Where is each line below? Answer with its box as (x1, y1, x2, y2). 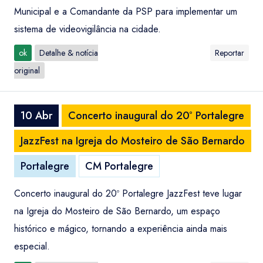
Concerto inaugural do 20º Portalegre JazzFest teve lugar (14, 187, 242, 200)
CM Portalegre (85, 159, 153, 174)
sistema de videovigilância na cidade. (14, 22, 161, 36)
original (14, 65, 40, 76)
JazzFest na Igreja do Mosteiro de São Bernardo (21, 133, 245, 149)
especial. (14, 240, 50, 253)
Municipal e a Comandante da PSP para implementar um (14, 5, 237, 18)
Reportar (215, 47, 244, 59)
